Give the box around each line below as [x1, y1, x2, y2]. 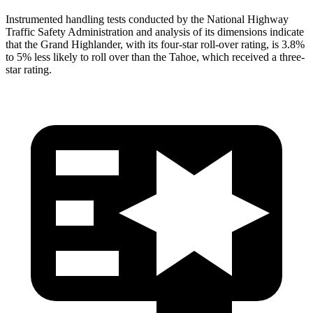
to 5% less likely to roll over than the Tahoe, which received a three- [6, 50, 305, 63]
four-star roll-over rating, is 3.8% [161, 38, 305, 50]
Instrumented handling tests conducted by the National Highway [6, 13, 289, 25]
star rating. [6, 63, 52, 75]
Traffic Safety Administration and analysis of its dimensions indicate [6, 25, 304, 38]
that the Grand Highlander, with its [6, 38, 161, 50]
